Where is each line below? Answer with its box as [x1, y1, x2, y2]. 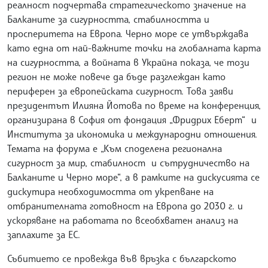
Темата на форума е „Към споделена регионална [7, 142, 222, 154]
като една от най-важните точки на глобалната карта [7, 41, 261, 54]
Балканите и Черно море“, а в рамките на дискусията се [7, 170, 260, 183]
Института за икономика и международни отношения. [7, 127, 257, 140]
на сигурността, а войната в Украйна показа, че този [7, 56, 249, 68]
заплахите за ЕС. [7, 228, 86, 240]
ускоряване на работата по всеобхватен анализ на [7, 214, 238, 226]
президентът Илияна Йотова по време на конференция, [7, 99, 261, 111]
